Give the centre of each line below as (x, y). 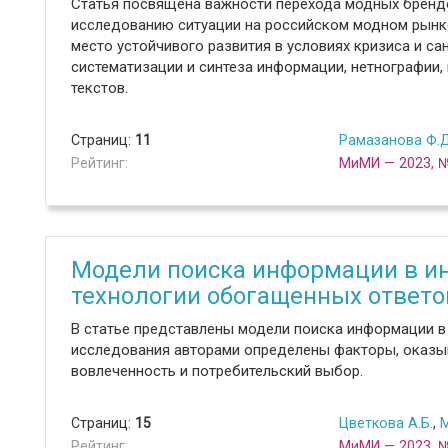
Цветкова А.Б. (385, 423)
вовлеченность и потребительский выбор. (217, 371)
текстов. (99, 88)
